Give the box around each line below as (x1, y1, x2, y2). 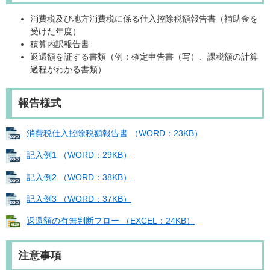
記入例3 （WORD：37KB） (27, 193, 131, 204)
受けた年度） (30, 27, 81, 37)
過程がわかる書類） (30, 64, 106, 75)
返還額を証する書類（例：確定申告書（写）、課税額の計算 (30, 52, 258, 62)
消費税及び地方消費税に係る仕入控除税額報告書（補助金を (30, 14, 258, 24)
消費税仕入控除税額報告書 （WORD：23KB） (27, 128, 202, 139)
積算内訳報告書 (30, 39, 89, 49)
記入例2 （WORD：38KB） (27, 172, 131, 182)
